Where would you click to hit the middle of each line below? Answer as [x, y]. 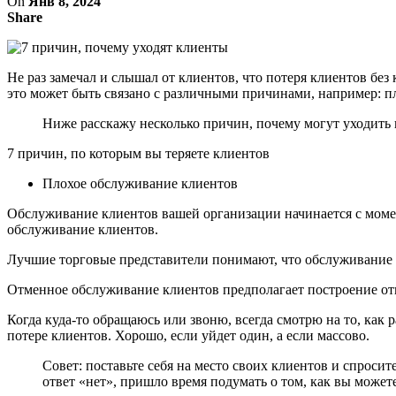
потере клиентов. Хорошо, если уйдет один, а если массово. [188, 335]
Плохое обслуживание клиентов [140, 183]
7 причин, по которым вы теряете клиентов [138, 153]
